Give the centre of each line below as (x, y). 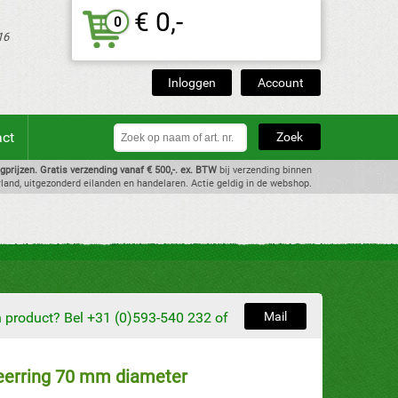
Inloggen (192, 83)
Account (281, 83)
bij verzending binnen (264, 170)
